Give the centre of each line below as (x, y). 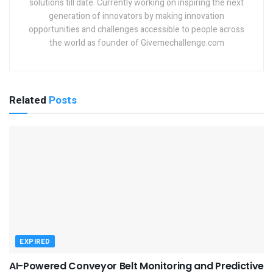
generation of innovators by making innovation (136, 16)
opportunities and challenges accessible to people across (136, 30)
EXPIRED (35, 242)
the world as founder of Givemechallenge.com (136, 43)
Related (28, 101)
